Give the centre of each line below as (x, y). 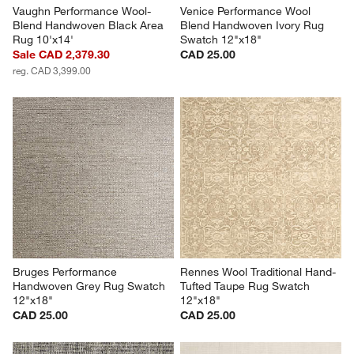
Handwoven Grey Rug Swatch (91, 286)
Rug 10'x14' (43, 39)
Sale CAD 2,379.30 (62, 54)
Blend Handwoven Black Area (90, 25)
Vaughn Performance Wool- (82, 11)
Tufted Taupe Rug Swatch (247, 286)
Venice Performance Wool (247, 11)
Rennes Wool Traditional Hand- (258, 271)
